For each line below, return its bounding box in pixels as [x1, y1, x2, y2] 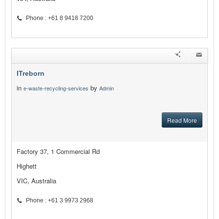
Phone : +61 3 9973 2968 [26, 197, 93, 204]
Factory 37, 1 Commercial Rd [17, 147, 100, 156]
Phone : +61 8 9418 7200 [26, 15, 93, 22]
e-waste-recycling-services [23, 84, 88, 92]
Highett [17, 161, 37, 171]
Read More [167, 116, 197, 125]
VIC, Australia [17, 176, 56, 186]
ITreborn [17, 69, 44, 78]
